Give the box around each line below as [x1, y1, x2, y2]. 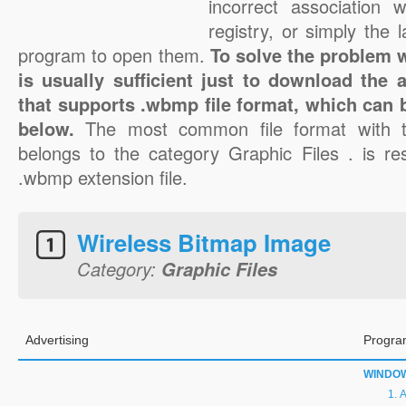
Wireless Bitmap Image [77, 226, 331, 259]
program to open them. [18, 42, 210, 68]
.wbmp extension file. [18, 164, 188, 190]
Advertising [25, 333, 89, 347]
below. [18, 115, 86, 141]
